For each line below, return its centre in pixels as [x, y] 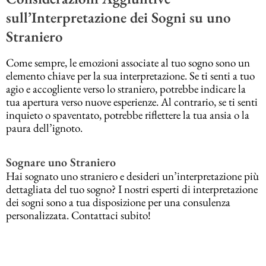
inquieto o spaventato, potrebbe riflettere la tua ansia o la [128, 115]
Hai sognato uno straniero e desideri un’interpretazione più [132, 176]
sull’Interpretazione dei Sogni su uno [118, 18]
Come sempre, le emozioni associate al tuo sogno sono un [128, 62]
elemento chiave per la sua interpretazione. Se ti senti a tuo [130, 75]
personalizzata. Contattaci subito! [78, 215]
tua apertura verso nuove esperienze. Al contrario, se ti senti [132, 102]
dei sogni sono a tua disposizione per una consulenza [118, 202]
